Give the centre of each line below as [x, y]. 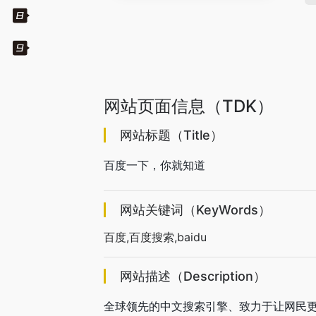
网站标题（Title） [171, 135]
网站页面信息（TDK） [189, 106]
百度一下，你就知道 [154, 165]
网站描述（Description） [193, 276]
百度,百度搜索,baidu [155, 237]
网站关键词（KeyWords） [195, 210]
